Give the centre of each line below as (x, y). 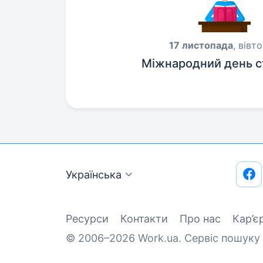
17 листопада (201, 45)
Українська (94, 175)
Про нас (200, 219)
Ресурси (87, 219)
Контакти (144, 219)
